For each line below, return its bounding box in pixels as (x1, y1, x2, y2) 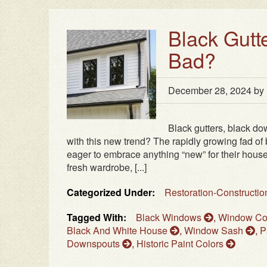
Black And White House (67, 223, 170, 238)
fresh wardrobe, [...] (67, 160, 147, 175)
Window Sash (184, 223, 246, 238)
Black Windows (136, 210, 204, 225)
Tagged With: (67, 210, 126, 225)
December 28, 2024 (168, 83, 252, 98)
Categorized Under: (67, 185, 155, 200)
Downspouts (67, 237, 122, 251)
